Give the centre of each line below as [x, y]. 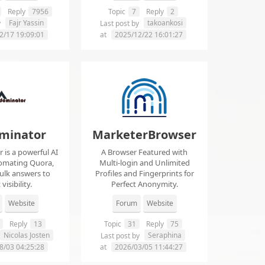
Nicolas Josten [26, 235]
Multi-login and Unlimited [144, 163]
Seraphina [165, 235]
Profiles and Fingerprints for [144, 174]
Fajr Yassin [26, 23]
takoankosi [165, 23]
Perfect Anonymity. [144, 184]
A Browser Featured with [144, 152]
